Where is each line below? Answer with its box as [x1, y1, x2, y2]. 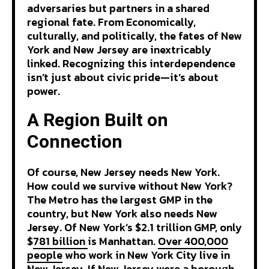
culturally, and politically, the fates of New [27, 27, 242, 44]
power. [27, 82, 65, 99]
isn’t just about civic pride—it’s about [27, 68, 219, 85]
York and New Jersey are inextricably [27, 41, 211, 58]
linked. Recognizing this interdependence [27, 55, 235, 71]
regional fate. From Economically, [27, 13, 196, 30]
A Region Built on [27, 107, 168, 134]
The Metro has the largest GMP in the [27, 191, 213, 208]
